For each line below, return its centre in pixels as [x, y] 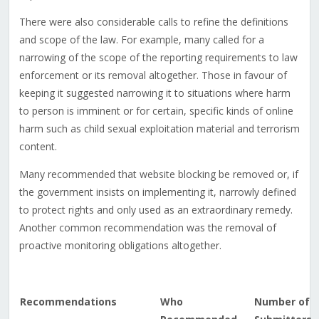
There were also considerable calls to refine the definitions [153, 22]
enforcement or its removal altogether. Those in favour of [153, 75]
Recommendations [68, 302]
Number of [282, 302]
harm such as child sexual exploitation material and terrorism [159, 129]
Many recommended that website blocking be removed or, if [158, 174]
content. [38, 147]
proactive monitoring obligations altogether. [120, 246]
